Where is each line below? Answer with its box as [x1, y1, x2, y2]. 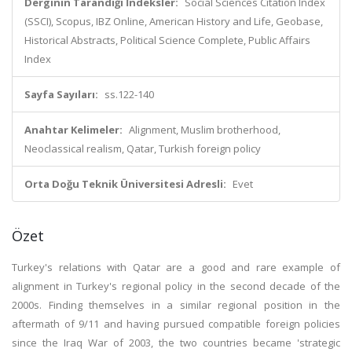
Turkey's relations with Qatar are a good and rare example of [12, 260, 340, 274]
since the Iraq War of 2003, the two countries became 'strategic [12, 335, 340, 350]
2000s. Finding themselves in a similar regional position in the [12, 298, 340, 312]
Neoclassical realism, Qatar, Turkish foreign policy [24, 141, 261, 156]
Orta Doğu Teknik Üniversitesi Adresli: [24, 177, 226, 191]
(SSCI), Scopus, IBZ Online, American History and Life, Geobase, [24, 14, 323, 28]
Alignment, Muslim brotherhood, [129, 123, 280, 137]
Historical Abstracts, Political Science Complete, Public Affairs [24, 33, 310, 47]
